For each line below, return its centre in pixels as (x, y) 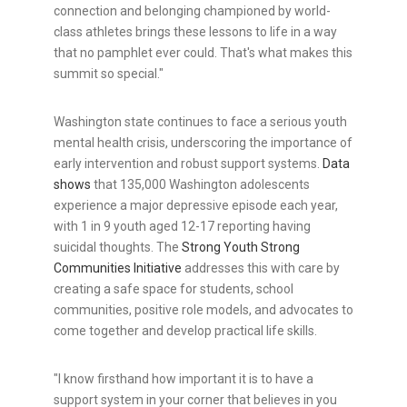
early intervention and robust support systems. (188, 164)
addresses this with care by (261, 268)
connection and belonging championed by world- (192, 11)
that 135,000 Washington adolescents (200, 185)
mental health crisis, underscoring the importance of (203, 143)
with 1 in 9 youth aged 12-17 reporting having (182, 227)
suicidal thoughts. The (118, 248)
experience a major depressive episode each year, (196, 206)
